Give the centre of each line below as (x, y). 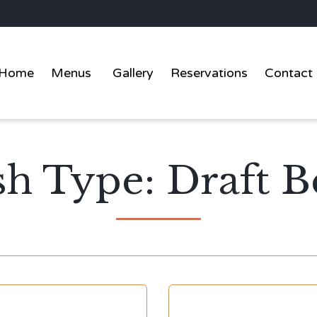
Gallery (133, 73)
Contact (288, 73)
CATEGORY (209, 311)
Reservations (209, 73)
